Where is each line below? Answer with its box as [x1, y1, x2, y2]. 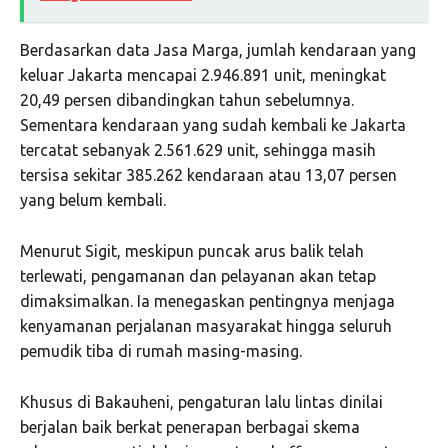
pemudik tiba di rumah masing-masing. [20, 342, 302, 361]
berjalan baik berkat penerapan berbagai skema [20, 418, 360, 437]
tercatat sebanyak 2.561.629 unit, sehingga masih [20, 141, 376, 160]
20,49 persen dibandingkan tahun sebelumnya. [20, 91, 354, 110]
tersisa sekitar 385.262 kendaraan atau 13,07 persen [20, 166, 397, 185]
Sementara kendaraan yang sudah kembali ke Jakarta [20, 116, 406, 135]
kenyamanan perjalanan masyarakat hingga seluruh [20, 317, 392, 336]
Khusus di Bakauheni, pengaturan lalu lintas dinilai [20, 393, 383, 412]
